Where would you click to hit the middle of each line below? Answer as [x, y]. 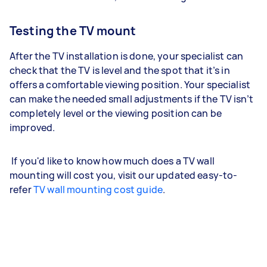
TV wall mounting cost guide [98, 189]
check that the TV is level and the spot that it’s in [120, 70]
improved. [34, 127]
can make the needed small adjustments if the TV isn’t [131, 99]
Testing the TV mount [73, 30]
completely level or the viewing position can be [116, 113]
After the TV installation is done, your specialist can [127, 56]
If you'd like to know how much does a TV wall [112, 161]
